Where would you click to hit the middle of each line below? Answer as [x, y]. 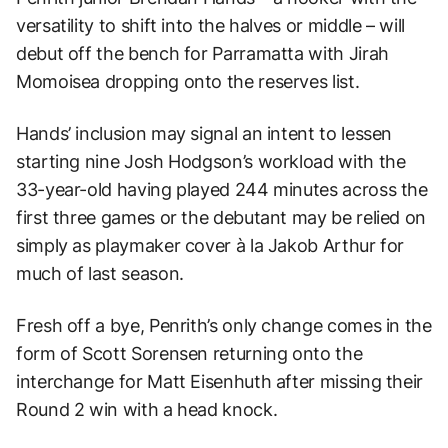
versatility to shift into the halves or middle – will [210, 25]
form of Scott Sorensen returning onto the [189, 353]
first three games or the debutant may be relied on [221, 217]
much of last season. [100, 273]
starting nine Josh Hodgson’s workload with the [211, 161]
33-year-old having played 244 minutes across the [222, 189]
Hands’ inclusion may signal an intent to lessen [204, 133]
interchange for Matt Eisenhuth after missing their [220, 381]
